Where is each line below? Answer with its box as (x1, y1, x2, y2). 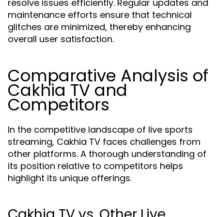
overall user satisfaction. (8, 33, 114, 45)
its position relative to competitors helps (8, 160, 183, 172)
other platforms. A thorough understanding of (8, 148, 206, 160)
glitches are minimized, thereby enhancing (8, 21, 191, 33)
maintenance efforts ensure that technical (8, 9, 192, 21)
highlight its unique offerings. (8, 172, 132, 184)
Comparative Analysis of (8, 64, 208, 87)
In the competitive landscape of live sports (8, 124, 193, 136)
